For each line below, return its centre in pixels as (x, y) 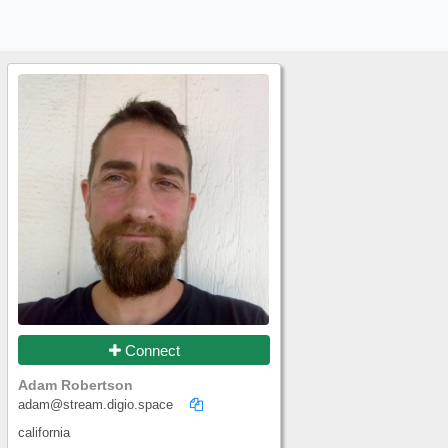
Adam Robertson (75, 385)
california (44, 433)
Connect (150, 350)
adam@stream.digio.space (95, 405)
